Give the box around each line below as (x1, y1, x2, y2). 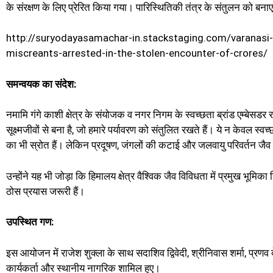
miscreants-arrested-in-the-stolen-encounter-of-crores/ (6, 47, 268, 60)
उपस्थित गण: (6, 216, 54, 229)
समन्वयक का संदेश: (6, 77, 76, 90)
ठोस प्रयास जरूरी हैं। (6, 185, 85, 197)
